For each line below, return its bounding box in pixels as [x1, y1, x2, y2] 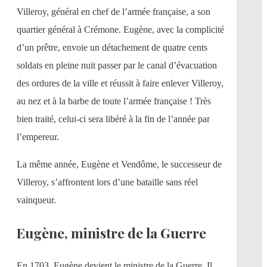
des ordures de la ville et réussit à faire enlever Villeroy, [17, 77, 223, 88]
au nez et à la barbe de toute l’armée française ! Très [17, 95, 211, 106]
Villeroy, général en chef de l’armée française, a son [17, 6, 210, 17]
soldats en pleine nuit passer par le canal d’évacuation [17, 60, 217, 70]
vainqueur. [17, 194, 56, 205]
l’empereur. [17, 131, 59, 142]
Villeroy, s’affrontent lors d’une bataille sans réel [17, 176, 198, 187]
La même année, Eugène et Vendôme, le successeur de [17, 159, 222, 169]
